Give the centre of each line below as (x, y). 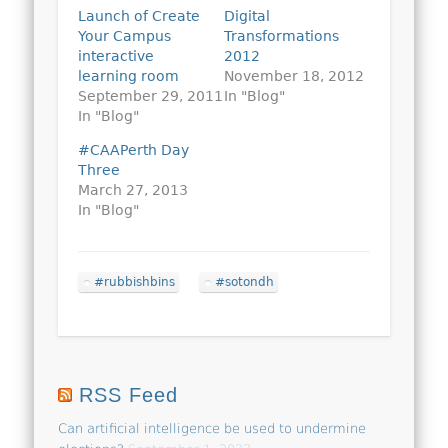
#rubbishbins (135, 281)
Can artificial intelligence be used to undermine (212, 429)
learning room (129, 75)
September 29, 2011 (151, 95)
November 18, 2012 (294, 75)
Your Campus (125, 35)
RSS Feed (129, 395)
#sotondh (245, 281)
